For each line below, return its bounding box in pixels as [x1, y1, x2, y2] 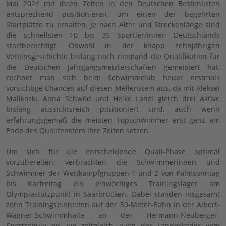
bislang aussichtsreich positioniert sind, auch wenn [6, 104, 220, 115]
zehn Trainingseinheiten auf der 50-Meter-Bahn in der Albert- [6, 200, 220, 210]
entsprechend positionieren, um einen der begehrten [6, 9, 220, 19]
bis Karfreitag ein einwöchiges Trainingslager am [6, 179, 220, 189]
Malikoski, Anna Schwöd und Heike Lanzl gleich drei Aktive [6, 94, 220, 104]
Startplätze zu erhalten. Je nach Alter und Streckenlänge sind [6, 20, 220, 30]
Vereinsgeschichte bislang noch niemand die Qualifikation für [6, 51, 220, 62]
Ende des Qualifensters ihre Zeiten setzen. [6, 126, 150, 136]
